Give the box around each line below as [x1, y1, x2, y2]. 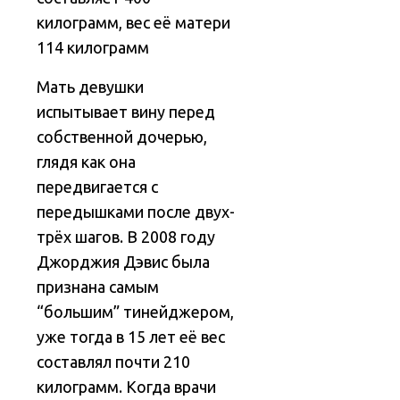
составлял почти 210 [37, 353, 191, 371]
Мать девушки [37, 78, 145, 96]
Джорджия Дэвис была [37, 253, 211, 271]
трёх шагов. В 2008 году [37, 228, 216, 246]
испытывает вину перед [37, 103, 216, 121]
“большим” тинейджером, [37, 303, 235, 321]
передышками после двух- [37, 203, 236, 221]
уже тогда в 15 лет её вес [37, 328, 226, 346]
